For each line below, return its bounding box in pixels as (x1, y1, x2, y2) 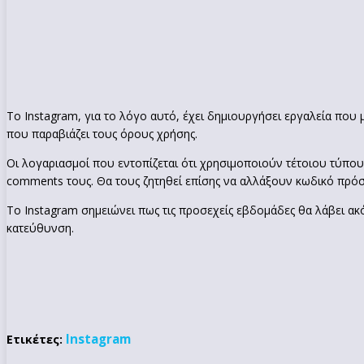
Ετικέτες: (6, 331, 63, 347)
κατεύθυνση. (6, 219, 74, 236)
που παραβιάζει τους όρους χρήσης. (6, 125, 197, 141)
